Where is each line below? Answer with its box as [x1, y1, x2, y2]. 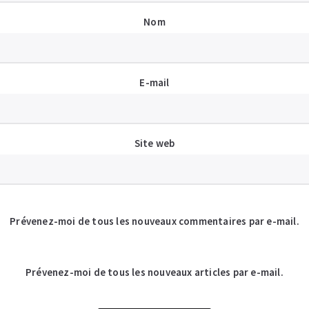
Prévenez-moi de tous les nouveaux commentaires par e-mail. [10, 215, 299, 228]
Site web [134, 137, 175, 150]
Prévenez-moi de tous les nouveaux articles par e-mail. [26, 266, 283, 279]
